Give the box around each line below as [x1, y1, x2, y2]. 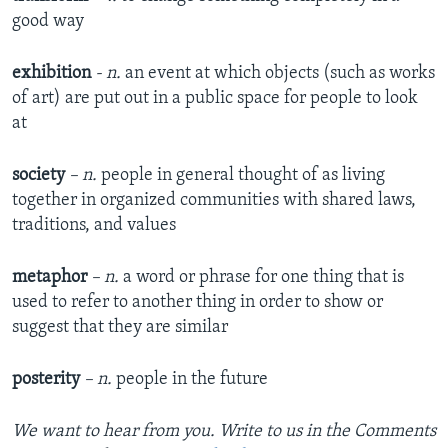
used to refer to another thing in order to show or [12, 293, 383, 313]
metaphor [12, 268, 87, 288]
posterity [12, 370, 80, 390]
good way [12, 12, 84, 32]
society [12, 166, 65, 186]
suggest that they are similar [12, 318, 228, 338]
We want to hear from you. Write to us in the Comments [12, 422, 436, 442]
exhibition [12, 64, 95, 84]
